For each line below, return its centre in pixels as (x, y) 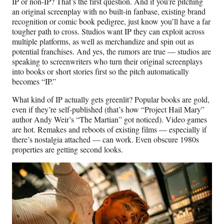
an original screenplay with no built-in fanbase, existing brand (109, 11)
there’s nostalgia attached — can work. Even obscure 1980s (105, 139)
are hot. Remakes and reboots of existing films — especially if (109, 129)
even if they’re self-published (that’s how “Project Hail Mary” (108, 109)
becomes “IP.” (34, 81)
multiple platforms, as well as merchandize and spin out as (103, 41)
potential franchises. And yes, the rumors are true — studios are (111, 51)
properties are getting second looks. (67, 149)
